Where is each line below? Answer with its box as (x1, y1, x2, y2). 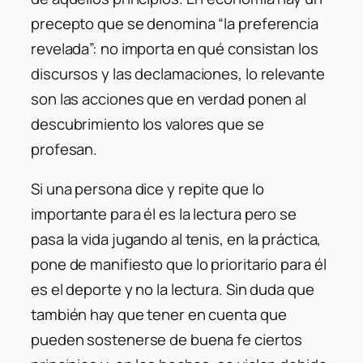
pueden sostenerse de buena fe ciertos (31, 329, 303, 351)
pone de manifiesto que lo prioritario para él (31, 254, 327, 275)
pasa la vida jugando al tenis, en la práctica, (31, 228, 322, 250)
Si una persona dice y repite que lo (31, 178, 264, 200)
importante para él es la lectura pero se (31, 203, 297, 225)
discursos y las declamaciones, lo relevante (31, 62, 325, 84)
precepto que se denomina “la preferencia (31, 12, 318, 34)
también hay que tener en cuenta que (31, 304, 287, 326)
